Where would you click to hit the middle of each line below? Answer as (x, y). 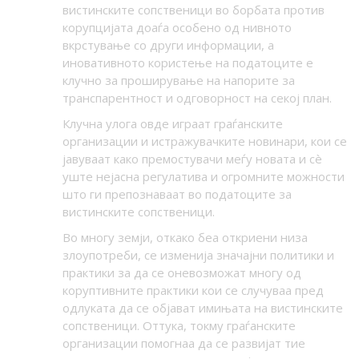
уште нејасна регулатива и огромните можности (203, 177)
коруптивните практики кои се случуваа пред (193, 290)
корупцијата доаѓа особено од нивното (177, 28)
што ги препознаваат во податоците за (177, 194)
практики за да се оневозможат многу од (182, 273)
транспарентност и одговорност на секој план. (197, 98)
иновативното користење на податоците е (188, 63)
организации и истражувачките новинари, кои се (204, 141)
